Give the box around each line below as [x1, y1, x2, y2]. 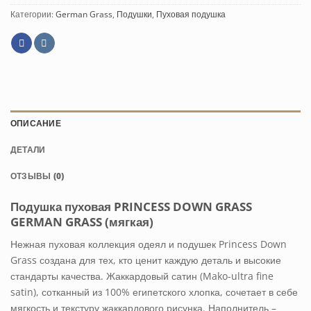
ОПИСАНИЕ [10, 117, 61, 128]
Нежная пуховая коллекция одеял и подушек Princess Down [10, 237, 287, 251]
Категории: [10, 9, 56, 20]
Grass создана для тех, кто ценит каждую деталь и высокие [10, 253, 281, 267]
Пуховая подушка [156, 9, 226, 20]
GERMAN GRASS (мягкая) [10, 214, 153, 230]
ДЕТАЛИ [10, 144, 46, 155]
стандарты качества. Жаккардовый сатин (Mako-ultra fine [10, 269, 274, 283]
